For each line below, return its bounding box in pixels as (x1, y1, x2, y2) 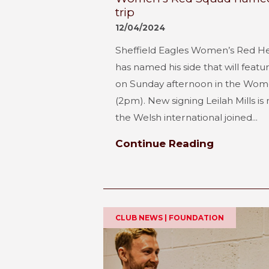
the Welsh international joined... (115, 111, 258, 123)
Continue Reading (115, 137, 214, 150)
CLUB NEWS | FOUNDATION (115, 213, 224, 222)
